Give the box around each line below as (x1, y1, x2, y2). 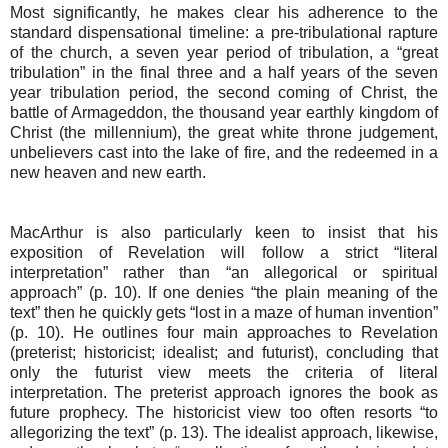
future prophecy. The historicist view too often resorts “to (10, 403, 438, 421)
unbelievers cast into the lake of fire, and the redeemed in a (10, 143, 438, 161)
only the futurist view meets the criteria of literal (10, 363, 438, 381)
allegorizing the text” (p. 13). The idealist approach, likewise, (10, 423, 438, 441)
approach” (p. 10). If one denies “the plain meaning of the (10, 283, 438, 301)
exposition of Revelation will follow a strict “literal (10, 243, 438, 261)
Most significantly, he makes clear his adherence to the (10, 3, 438, 21)
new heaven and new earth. (10, 163, 206, 181)
